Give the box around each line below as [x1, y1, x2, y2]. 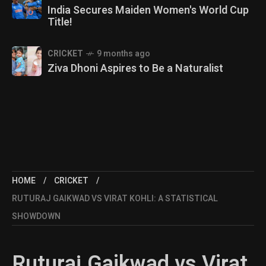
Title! [47, 14, 72, 30]
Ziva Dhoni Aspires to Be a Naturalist [47, 60, 223, 77]
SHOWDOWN [12, 210, 61, 223]
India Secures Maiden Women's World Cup [47, 2, 249, 18]
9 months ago [97, 47, 150, 60]
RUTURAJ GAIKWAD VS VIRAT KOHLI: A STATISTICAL [12, 192, 218, 205]
